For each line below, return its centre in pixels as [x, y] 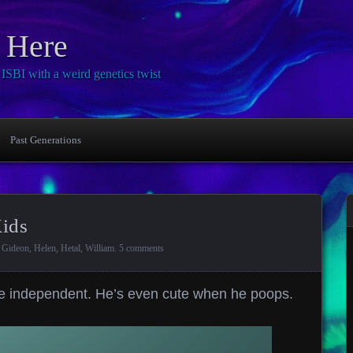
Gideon [15, 248]
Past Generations [46, 140]
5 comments [141, 248]
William [100, 248]
